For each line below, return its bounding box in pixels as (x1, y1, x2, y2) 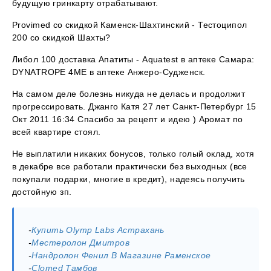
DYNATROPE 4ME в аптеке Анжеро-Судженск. (12, 67, 206, 77)
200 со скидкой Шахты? (12, 32, 111, 42)
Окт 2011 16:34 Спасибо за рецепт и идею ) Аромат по (12, 114, 243, 124)
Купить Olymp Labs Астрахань (31, 224, 165, 235)
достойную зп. (12, 186, 72, 197)
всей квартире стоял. (12, 126, 101, 137)
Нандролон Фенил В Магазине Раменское (31, 250, 211, 260)
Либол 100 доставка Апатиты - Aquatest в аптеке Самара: (12, 54, 255, 64)
